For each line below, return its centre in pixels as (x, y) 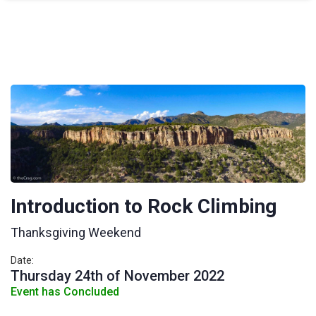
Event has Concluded (65, 292)
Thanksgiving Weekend (76, 233)
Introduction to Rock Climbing (144, 207)
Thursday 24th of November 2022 (117, 276)
